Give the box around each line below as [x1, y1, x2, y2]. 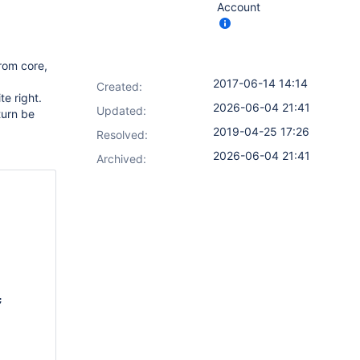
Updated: [96, 104, 146, 117]
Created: [96, 80, 142, 93]
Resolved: [96, 128, 148, 141]
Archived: [96, 152, 146, 166]
